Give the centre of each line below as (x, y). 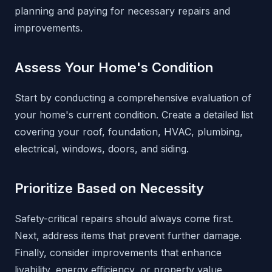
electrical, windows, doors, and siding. (102, 149)
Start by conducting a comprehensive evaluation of (133, 98)
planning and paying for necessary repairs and (122, 11)
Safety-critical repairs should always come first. (124, 219)
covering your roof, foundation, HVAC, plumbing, (129, 132)
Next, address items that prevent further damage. (128, 236)
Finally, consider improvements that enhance (118, 253)
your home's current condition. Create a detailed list (134, 115)
